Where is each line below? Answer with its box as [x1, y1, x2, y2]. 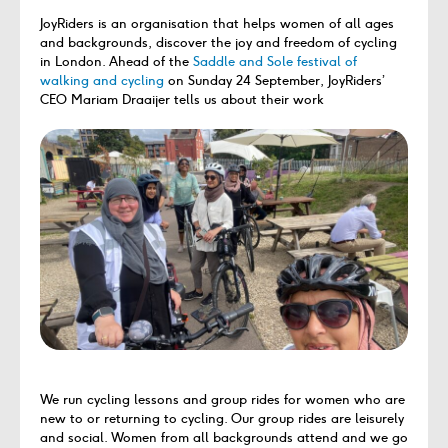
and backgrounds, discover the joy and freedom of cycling [40, 33, 397, 51]
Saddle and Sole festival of [193, 52, 357, 70]
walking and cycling [40, 71, 164, 89]
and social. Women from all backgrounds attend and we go [40, 428, 408, 446]
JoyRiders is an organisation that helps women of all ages [40, 14, 394, 32]
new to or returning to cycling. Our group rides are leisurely [40, 409, 404, 427]
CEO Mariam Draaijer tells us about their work [40, 90, 324, 108]
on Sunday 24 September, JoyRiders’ [164, 71, 385, 89]
